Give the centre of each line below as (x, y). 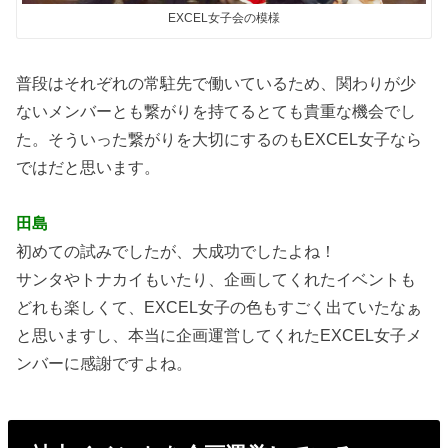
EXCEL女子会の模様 (224, 18)
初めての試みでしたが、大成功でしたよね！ (176, 250)
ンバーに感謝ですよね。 (104, 362)
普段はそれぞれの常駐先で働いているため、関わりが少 (216, 82)
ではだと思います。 (88, 166)
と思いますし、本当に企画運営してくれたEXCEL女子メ (219, 334)
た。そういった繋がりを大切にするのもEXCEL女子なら (219, 138)
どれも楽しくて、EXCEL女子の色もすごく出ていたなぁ (219, 306)
